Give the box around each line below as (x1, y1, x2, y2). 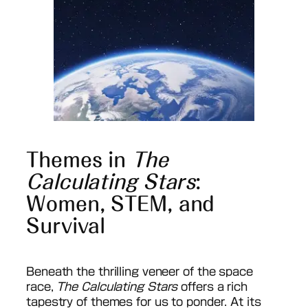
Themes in (26, 149, 132, 169)
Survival (26, 215, 106, 235)
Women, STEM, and (26, 193, 215, 213)
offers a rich (177, 280, 247, 292)
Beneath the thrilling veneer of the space (26, 265, 253, 277)
